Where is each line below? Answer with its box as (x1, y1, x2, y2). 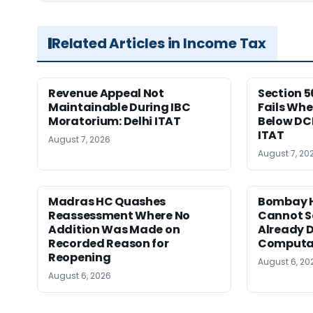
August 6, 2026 (48, 270, 111, 282)
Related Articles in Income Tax (52, 34, 266, 53)
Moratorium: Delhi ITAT (48, 113, 181, 129)
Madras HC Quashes (48, 194, 166, 210)
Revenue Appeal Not (48, 85, 164, 101)
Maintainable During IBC (48, 99, 191, 115)
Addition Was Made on (48, 221, 180, 238)
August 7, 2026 (48, 133, 110, 145)
